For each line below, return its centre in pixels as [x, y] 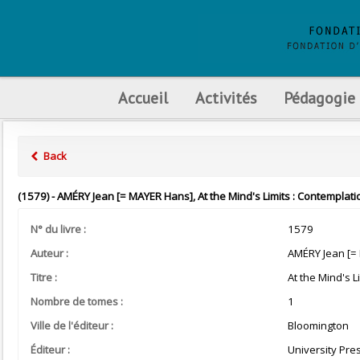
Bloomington [318, 325]
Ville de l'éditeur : [72, 325]
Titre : [44, 277]
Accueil [143, 98]
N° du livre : [58, 229]
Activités [226, 98]
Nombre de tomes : [77, 301]
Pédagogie [319, 98]
